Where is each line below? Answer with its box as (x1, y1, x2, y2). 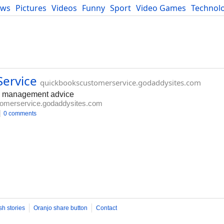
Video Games (136, 2, 186, 13)
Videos (51, 2, 77, 13)
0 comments (3, 110, 36, 117)
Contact (96, 204, 117, 211)
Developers (3, 13, 46, 24)
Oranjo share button (33, 204, 87, 211)
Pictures (15, 2, 46, 13)
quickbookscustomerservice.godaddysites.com (40, 77, 201, 87)
